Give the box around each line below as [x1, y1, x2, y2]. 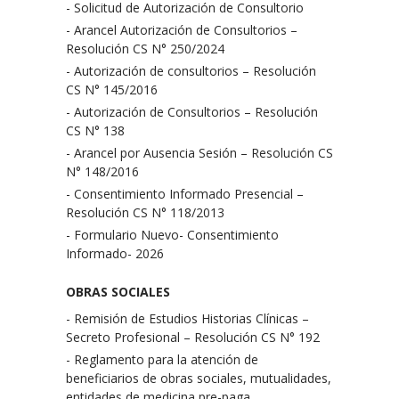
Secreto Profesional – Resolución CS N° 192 [66, 329, 320, 346]
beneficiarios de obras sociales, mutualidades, [66, 370, 331, 387]
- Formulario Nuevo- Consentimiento [66, 226, 279, 243]
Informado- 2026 [66, 245, 164, 262]
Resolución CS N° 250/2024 [66, 40, 224, 57]
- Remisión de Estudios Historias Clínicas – [66, 310, 309, 327]
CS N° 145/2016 [66, 81, 158, 98]
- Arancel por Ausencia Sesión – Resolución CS [66, 144, 333, 161]
